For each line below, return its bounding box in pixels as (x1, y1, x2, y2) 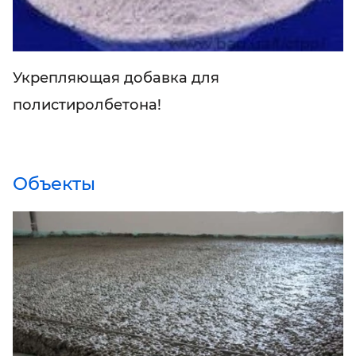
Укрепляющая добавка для (13, 68, 219, 87)
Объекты (13, 172, 95, 195)
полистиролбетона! (13, 95, 161, 114)
